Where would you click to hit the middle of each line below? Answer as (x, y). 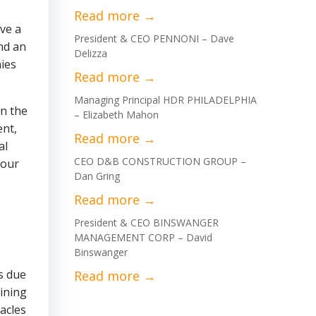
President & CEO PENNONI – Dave (154, 38)
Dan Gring (97, 176)
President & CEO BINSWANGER (146, 223)
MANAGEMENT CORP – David (143, 237)
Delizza (91, 53)
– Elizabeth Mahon (116, 115)
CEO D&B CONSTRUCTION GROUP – (160, 161)
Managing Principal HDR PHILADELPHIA (165, 100)
